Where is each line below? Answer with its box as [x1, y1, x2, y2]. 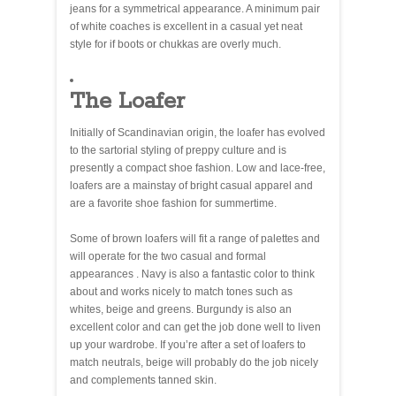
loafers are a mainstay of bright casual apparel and [70, 179, 313, 192]
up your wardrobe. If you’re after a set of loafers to [70, 338, 306, 351]
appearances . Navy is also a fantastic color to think [70, 267, 315, 280]
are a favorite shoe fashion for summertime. [70, 196, 277, 209]
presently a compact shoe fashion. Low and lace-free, [70, 161, 325, 174]
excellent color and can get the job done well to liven [70, 320, 321, 333]
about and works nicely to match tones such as [70, 285, 293, 298]
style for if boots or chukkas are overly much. [70, 37, 281, 50]
